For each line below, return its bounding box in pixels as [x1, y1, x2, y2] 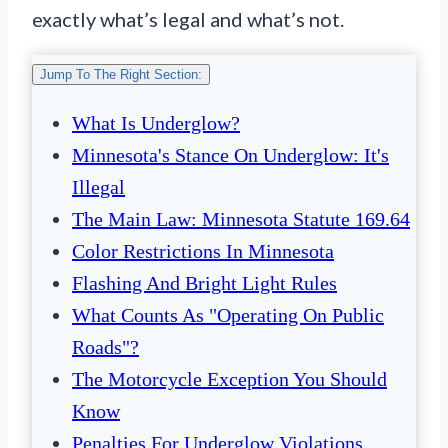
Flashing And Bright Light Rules [72, 272, 337, 295]
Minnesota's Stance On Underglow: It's [72, 144, 389, 167]
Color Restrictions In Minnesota [72, 240, 334, 263]
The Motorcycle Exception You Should [72, 368, 387, 391]
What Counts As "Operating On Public [72, 304, 384, 327]
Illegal [72, 176, 125, 199]
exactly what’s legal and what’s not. [32, 7, 344, 32]
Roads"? [72, 336, 139, 359]
